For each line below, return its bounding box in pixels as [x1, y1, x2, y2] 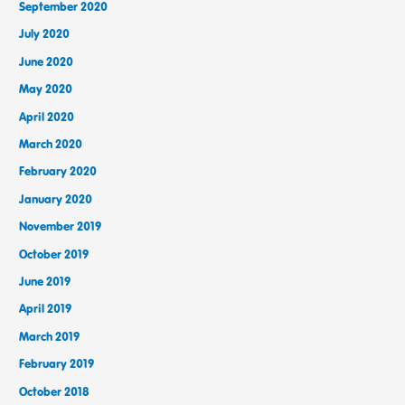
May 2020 [19, 80, 73, 98]
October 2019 [19, 245, 89, 262]
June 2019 [19, 272, 71, 289]
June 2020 [19, 52, 74, 70]
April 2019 [19, 300, 72, 317]
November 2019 [19, 218, 102, 235]
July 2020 [19, 25, 71, 42]
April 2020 [19, 108, 75, 125]
